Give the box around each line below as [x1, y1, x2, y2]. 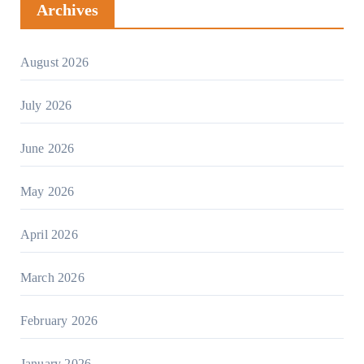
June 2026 [19, 141, 75, 156]
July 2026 [19, 98, 72, 113]
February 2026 [19, 314, 98, 328]
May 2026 [19, 184, 75, 199]
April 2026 [19, 227, 78, 242]
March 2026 [19, 271, 84, 285]
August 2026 [19, 55, 89, 70]
